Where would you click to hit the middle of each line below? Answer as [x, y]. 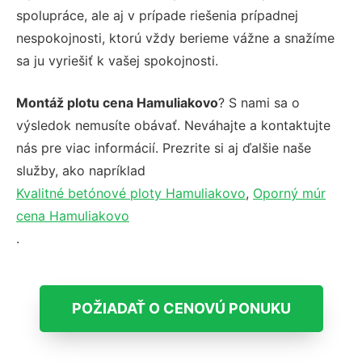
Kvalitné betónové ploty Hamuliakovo [131, 193]
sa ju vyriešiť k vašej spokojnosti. [117, 60]
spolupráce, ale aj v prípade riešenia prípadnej [157, 15]
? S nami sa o [259, 102]
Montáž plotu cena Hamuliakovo [117, 102]
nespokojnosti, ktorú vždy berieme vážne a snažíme [175, 38]
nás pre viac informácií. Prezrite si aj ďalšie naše [164, 147]
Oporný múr [289, 193]
